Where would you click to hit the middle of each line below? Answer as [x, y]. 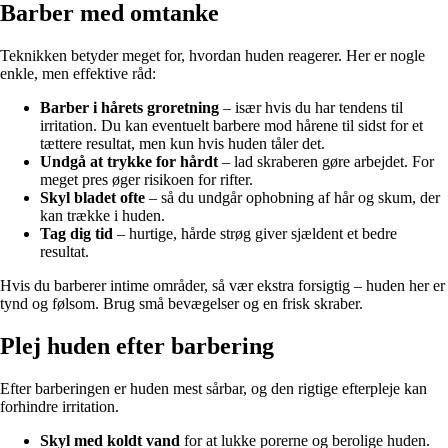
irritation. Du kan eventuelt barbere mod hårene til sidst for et [231, 126]
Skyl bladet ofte [92, 198]
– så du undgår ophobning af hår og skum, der [292, 198]
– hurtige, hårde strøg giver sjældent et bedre [255, 234]
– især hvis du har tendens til [311, 108]
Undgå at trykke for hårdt [129, 162]
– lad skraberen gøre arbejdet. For [326, 162]
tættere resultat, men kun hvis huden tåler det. [182, 144]
